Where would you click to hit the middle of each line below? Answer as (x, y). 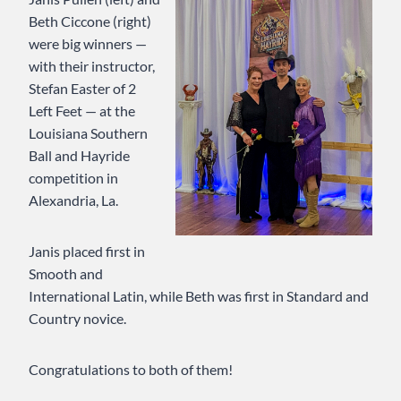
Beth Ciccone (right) (90, 21)
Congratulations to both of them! (131, 370)
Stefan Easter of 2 (82, 89)
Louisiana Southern (88, 133)
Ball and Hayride (79, 156)
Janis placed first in (87, 252)
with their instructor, (92, 66)
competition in (73, 178)
